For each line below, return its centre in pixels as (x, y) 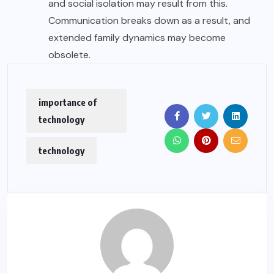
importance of (68, 102)
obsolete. (69, 55)
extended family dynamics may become (137, 38)
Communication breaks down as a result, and (149, 21)
